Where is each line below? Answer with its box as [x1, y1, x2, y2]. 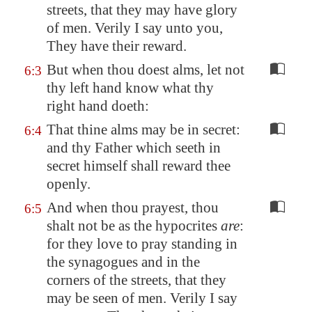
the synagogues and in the [47, 253, 200, 270]
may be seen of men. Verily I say [47, 290, 237, 306]
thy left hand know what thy [47, 79, 214, 96]
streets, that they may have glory [47, 1, 237, 18]
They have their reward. [47, 38, 187, 54]
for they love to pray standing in [47, 235, 237, 252]
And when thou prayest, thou [47, 199, 219, 216]
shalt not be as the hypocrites [47, 217, 221, 234]
